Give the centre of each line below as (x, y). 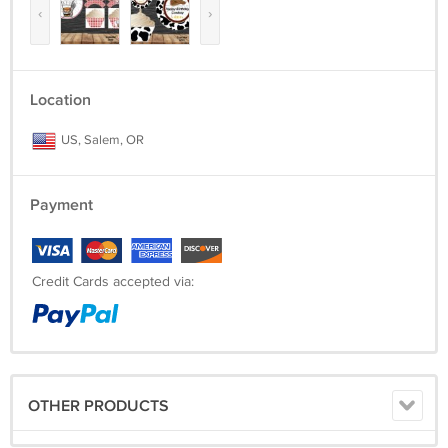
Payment (61, 206)
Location (60, 101)
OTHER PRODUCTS (98, 407)
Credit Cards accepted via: (113, 282)
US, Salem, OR (101, 140)
